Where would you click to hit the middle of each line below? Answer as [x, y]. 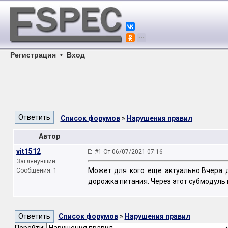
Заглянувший [36, 161]
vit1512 [28, 151]
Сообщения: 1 [36, 170]
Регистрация [33, 55]
